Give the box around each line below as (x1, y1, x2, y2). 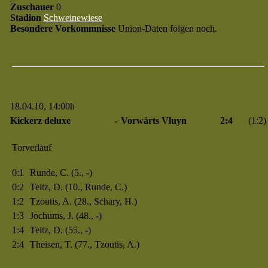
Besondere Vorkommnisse (10, 23, 115, 33)
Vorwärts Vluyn (120, 115, 187, 126)
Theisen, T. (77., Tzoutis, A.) (29, 239, 139, 249)
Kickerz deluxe (10, 115, 71, 126)
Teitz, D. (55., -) (29, 225, 91, 235)
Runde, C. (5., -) (29, 167, 92, 178)
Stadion (10, 13, 41, 23)
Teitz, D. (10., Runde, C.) (29, 182, 127, 192)
